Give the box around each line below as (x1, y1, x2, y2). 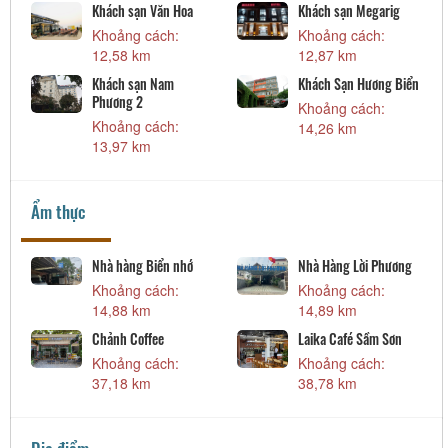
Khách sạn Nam (92, 72, 175, 94)
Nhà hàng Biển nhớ (92, 254, 194, 276)
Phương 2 (92, 90, 144, 112)
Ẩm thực (31, 198, 85, 224)
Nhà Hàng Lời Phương (297, 254, 412, 276)
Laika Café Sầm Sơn (297, 327, 402, 349)
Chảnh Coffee (92, 327, 165, 349)
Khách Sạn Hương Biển (297, 72, 419, 94)
